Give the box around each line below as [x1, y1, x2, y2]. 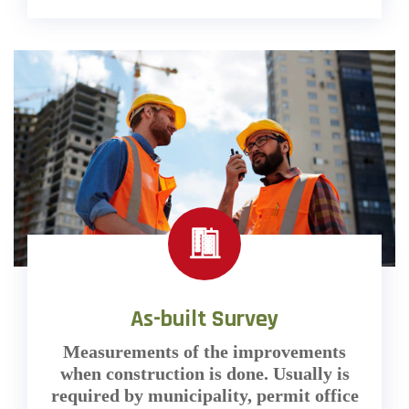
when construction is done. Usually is [59, 363, 350, 384]
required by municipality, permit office [50, 385, 359, 406]
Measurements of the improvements [63, 341, 346, 362]
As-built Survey [131, 304, 278, 335]
